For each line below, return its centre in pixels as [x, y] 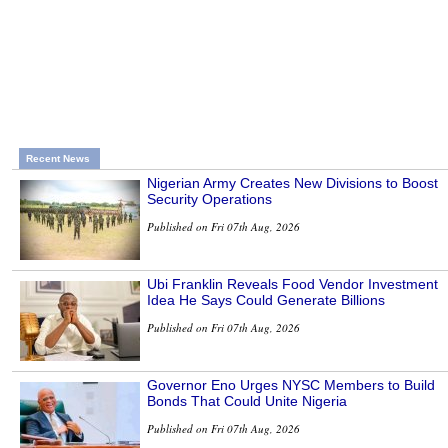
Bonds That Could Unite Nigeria [247, 401]
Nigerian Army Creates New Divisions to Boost [292, 183]
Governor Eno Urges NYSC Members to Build [291, 385]
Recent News [58, 159]
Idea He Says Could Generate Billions [266, 300]
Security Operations [209, 199]
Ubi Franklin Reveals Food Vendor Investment [292, 284]
